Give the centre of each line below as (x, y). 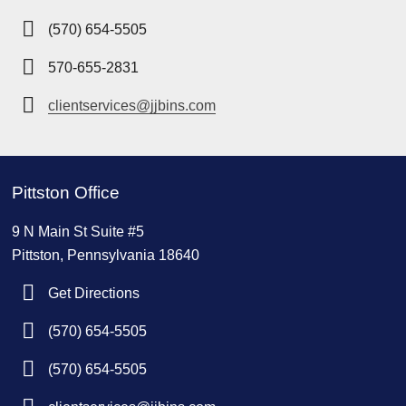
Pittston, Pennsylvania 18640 (106, 255)
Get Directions (94, 293)
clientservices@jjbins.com (132, 105)
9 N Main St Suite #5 (78, 231)
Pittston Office (66, 192)
